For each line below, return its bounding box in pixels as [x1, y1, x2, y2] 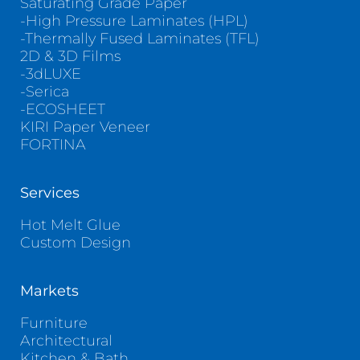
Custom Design [19, 234, 131, 252]
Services [19, 184, 80, 202]
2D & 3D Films [19, 47, 121, 66]
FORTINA [19, 136, 86, 154]
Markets [19, 282, 79, 301]
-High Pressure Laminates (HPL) [19, 12, 248, 31]
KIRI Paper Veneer [19, 118, 150, 137]
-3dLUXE [19, 65, 81, 84]
